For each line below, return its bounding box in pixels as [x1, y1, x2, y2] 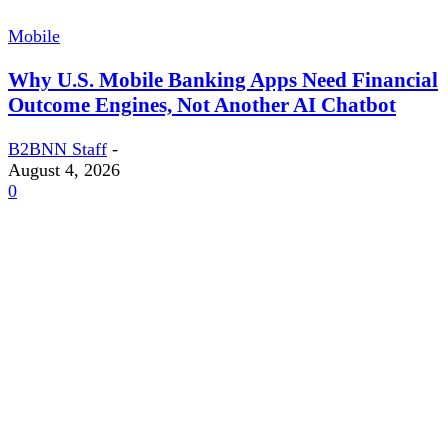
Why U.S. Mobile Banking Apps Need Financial [8, 68, 438, 93]
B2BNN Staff [8, 139, 107, 160]
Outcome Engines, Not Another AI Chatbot [8, 93, 396, 118]
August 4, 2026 [8, 160, 120, 181]
